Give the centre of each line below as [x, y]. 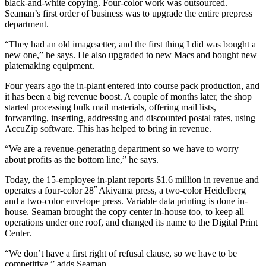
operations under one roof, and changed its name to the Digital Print [131, 223]
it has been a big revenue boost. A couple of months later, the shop [128, 97]
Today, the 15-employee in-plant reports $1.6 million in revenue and [132, 180]
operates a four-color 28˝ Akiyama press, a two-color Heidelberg [125, 191]
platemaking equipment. [50, 66]
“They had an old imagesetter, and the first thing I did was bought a [130, 45]
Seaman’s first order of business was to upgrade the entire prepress [129, 14]
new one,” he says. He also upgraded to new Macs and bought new [131, 55]
